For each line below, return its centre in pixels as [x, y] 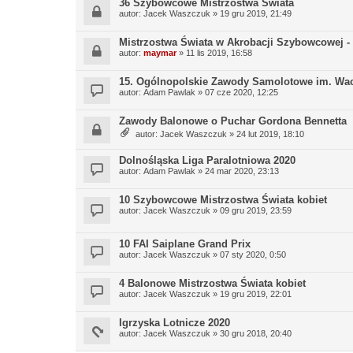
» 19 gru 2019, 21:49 [251, 13]
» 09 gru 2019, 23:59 [251, 210]
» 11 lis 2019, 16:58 [214, 53]
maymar [160, 53]
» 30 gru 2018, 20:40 [251, 333]
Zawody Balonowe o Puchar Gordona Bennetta [233, 121]
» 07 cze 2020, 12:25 [237, 92]
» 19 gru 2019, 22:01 [251, 294]
